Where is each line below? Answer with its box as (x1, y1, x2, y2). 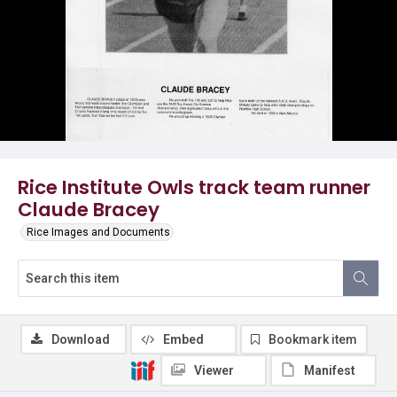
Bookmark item (269, 332, 357, 346)
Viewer (194, 363, 234, 378)
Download (51, 332, 110, 346)
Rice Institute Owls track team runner (18, 174, 370, 201)
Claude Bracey (18, 196, 160, 223)
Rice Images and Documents (27, 226, 170, 238)
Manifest (304, 363, 355, 378)
